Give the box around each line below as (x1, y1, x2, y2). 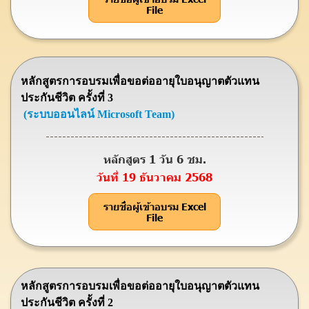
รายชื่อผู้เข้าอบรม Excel (103, 200, 206, 212)
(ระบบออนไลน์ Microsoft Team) (23, 108, 175, 120)
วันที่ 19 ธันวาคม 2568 (97, 170, 212, 183)
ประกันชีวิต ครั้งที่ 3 (21, 92, 113, 103)
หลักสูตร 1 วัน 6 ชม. (103, 152, 206, 166)
